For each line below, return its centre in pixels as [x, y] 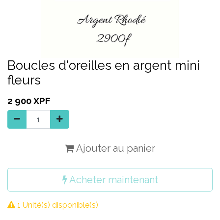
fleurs [24, 80]
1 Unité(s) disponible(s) [57, 205]
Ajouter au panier [115, 148]
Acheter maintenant [112, 180]
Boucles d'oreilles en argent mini [104, 65]
